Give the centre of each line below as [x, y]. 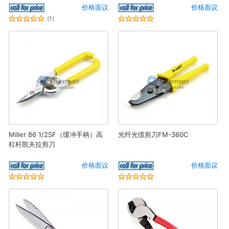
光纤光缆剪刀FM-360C [153, 134]
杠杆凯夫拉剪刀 [32, 144]
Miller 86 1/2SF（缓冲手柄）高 [56, 134]
